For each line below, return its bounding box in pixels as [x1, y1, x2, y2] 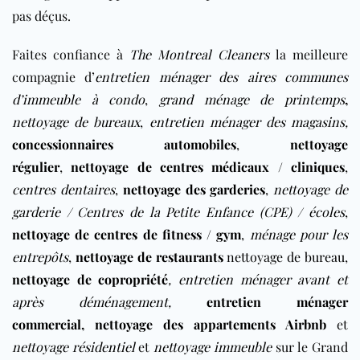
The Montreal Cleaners [129, 45, 269, 63]
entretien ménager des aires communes [95, 67, 349, 85]
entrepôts [12, 247, 68, 265]
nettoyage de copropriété [12, 270, 169, 288]
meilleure [286, 45, 348, 63]
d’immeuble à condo [12, 90, 145, 108]
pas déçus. [12, 6, 77, 24]
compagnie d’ [12, 67, 96, 85]
